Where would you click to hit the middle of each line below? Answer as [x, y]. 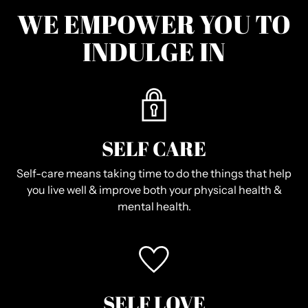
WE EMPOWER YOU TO [154, 24]
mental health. [154, 207]
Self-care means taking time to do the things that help [154, 174]
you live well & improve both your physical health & [154, 190]
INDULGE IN [154, 52]
